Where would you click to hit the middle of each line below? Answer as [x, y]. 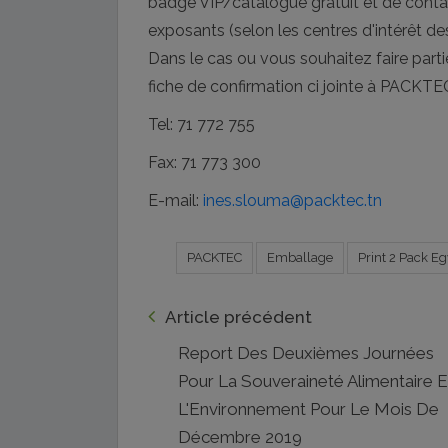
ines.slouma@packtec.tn [292, 200]
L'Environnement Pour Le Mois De [308, 408]
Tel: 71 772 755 [201, 124]
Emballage [299, 258]
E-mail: [175, 200]
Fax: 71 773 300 [204, 162]
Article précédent [238, 316]
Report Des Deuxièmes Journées [184, 352]
